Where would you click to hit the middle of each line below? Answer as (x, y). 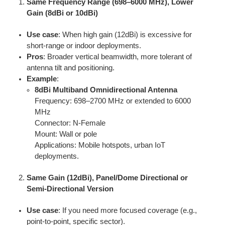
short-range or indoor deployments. (84, 45)
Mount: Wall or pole (66, 134)
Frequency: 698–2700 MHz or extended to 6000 (113, 101)
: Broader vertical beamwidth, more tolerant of (117, 57)
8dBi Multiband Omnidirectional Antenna (106, 90)
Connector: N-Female (70, 123)
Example (41, 79)
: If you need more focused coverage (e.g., (127, 210)
